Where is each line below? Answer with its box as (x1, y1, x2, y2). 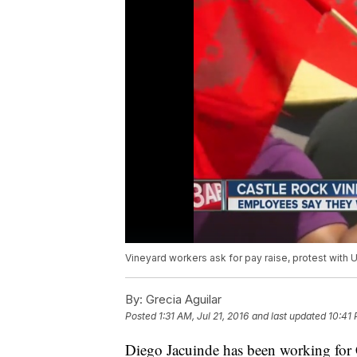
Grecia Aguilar (143, 292, 222, 308)
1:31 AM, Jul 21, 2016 (159, 310, 249, 323)
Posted (125, 310, 159, 323)
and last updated (252, 310, 326, 323)
